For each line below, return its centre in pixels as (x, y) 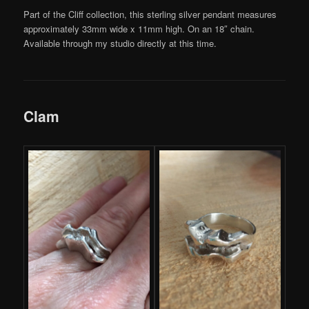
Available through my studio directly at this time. (120, 43)
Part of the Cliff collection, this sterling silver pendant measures (150, 14)
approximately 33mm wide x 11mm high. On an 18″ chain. (139, 29)
